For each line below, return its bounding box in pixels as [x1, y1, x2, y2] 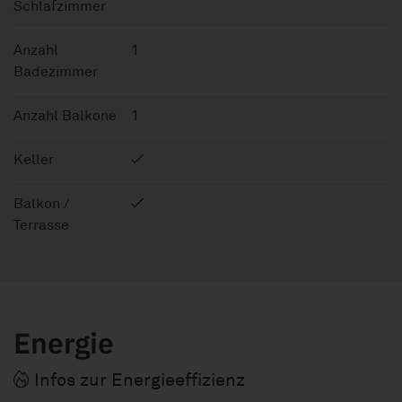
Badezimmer [13, 63, 98, 82]
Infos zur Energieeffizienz [30, 369, 245, 392]
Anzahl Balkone [13, 107, 117, 126]
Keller [13, 151, 54, 170]
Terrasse [13, 216, 69, 235]
